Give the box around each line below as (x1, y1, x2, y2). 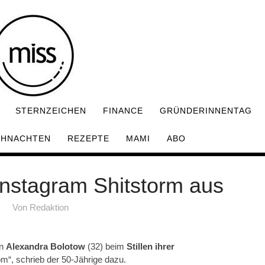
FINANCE (103, 106, 143, 115)
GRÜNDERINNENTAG (160, 106, 252, 115)
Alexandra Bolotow (6, 241, 85, 251)
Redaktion (29, 202, 69, 212)
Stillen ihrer (127, 241, 174, 251)
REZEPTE (67, 134, 109, 143)
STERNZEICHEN (15, 106, 86, 115)
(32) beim (85, 241, 127, 251)
